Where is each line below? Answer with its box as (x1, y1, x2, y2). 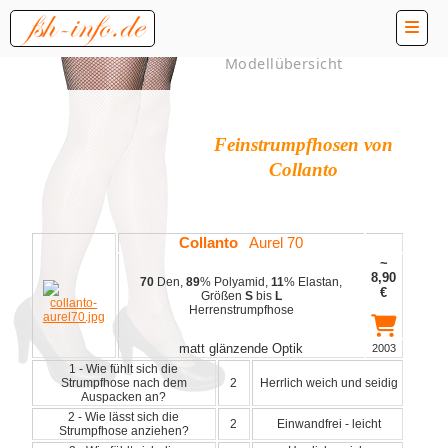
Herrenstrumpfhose (188, 302, 294, 317)
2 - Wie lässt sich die (68, 409, 180, 424)
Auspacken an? (81, 389, 167, 404)
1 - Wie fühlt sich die (69, 361, 179, 376)
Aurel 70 (238, 234, 304, 251)
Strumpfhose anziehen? (58, 423, 189, 438)
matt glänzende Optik (179, 340, 304, 356)
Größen (200, 288, 245, 303)
